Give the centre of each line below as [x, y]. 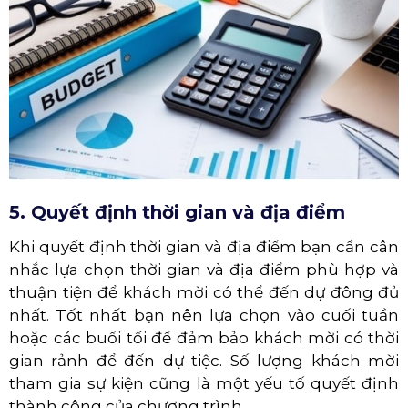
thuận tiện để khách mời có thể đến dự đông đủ [204, 292]
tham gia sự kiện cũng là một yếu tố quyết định [204, 383]
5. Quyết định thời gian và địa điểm [177, 212]
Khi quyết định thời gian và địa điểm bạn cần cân [204, 246]
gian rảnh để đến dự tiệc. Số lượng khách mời [204, 360]
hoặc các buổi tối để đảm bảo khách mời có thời [204, 337]
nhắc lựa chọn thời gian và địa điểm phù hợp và [204, 269]
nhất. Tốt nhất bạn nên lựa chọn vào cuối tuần [204, 315]
